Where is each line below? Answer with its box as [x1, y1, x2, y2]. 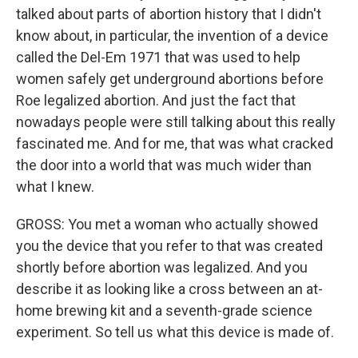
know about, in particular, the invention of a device [16, 27, 328, 44]
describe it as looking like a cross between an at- [16, 280, 323, 297]
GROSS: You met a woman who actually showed [16, 216, 318, 233]
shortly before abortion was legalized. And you [16, 259, 308, 276]
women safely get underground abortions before [16, 70, 324, 87]
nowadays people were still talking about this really [16, 113, 336, 130]
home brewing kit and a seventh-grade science [16, 302, 312, 319]
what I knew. [16, 178, 94, 195]
